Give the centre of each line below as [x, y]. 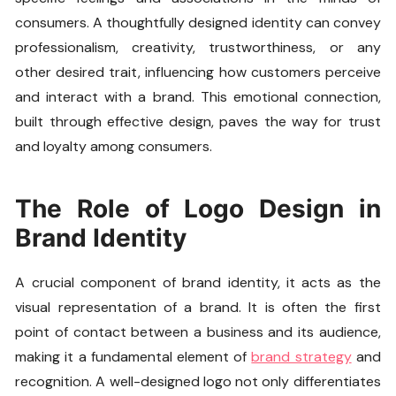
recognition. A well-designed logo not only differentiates [198, 382]
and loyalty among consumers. [114, 147]
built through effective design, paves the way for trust [198, 122]
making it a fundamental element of [133, 357]
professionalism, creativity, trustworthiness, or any [198, 48]
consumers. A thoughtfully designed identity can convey [198, 23]
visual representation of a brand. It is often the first [198, 308]
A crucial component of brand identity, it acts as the [198, 283]
